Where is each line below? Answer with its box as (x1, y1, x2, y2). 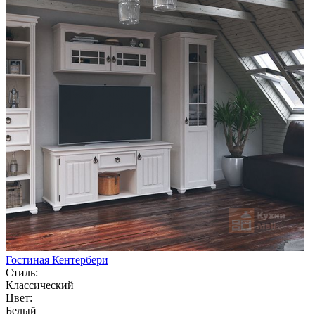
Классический (6, 278, 74, 291)
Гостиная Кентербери (6, 253, 108, 266)
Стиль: (6, 266, 38, 278)
